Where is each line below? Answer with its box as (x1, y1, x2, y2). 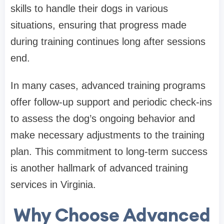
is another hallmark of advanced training (10, 162, 188, 174)
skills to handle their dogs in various (10, 3, 168, 14)
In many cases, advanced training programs (10, 80, 205, 91)
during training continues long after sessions (10, 36, 205, 47)
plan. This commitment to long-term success (10, 146, 207, 157)
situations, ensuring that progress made (10, 19, 186, 31)
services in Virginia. (10, 179, 96, 190)
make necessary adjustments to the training (10, 129, 204, 141)
